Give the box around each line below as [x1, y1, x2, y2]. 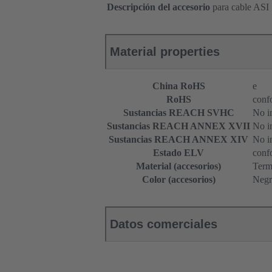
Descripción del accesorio [107, 2, 210, 13]
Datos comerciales [110, 217, 217, 231]
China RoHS [152, 81, 205, 92]
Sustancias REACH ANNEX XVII [107, 121, 250, 132]
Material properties [110, 45, 220, 59]
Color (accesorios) [141, 174, 216, 185]
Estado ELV [153, 148, 204, 158]
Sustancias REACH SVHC [123, 107, 234, 118]
